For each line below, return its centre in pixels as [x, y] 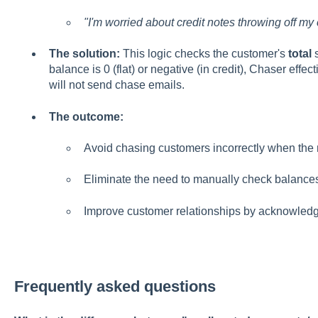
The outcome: [86, 116]
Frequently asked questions [115, 286]
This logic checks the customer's [204, 54]
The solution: [84, 54]
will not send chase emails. [116, 85]
